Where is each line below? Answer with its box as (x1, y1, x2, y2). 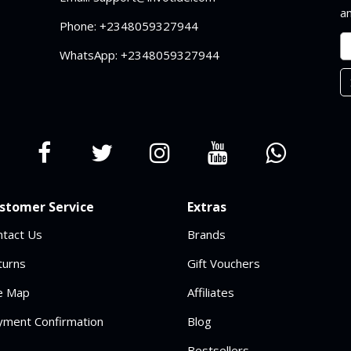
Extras (187, 198, 226, 215)
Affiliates (187, 284, 234, 300)
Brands (187, 226, 226, 242)
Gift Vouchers (187, 255, 260, 271)
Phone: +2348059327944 (59, 18, 198, 34)
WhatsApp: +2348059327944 (59, 47, 219, 63)
